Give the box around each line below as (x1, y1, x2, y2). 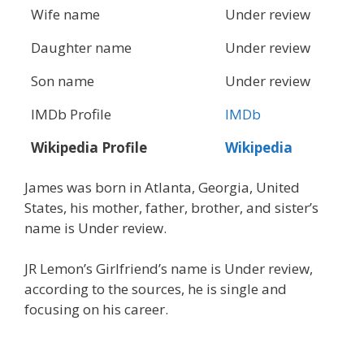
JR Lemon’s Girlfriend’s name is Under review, (24, 259, 313, 279)
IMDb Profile (31, 104, 111, 123)
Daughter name (31, 37, 132, 57)
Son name (31, 71, 94, 90)
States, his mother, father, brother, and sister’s (24, 197, 318, 217)
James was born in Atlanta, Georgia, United (24, 177, 300, 197)
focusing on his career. (24, 300, 168, 319)
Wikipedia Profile (31, 137, 147, 157)
